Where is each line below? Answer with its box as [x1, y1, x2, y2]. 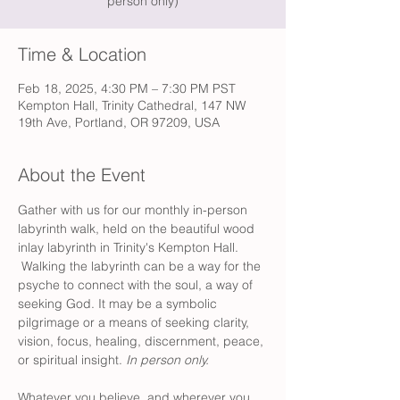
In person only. [126, 352, 209, 368]
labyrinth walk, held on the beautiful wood [18, 221, 258, 237]
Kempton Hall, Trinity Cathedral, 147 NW [18, 97, 246, 113]
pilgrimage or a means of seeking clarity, [18, 314, 253, 330]
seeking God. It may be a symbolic [18, 296, 221, 312]
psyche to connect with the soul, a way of [18, 277, 256, 293]
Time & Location [18, 43, 146, 65]
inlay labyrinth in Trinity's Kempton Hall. [18, 239, 242, 255]
